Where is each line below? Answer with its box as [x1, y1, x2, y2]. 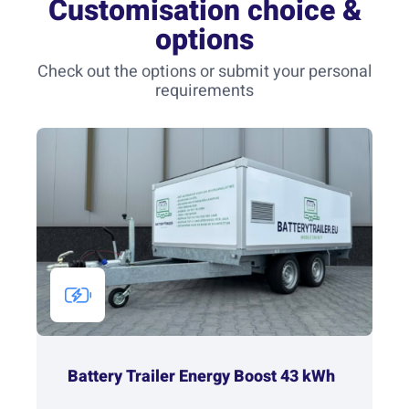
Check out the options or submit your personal [37, 58, 372, 84]
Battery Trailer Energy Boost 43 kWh [68, 363, 335, 389]
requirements [155, 78, 254, 103]
